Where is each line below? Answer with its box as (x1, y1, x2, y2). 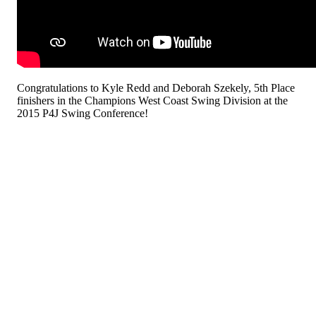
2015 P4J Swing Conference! (17, 107, 148, 119)
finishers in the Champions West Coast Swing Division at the (17, 94, 288, 107)
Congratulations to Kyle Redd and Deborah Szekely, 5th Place (17, 81, 295, 94)
